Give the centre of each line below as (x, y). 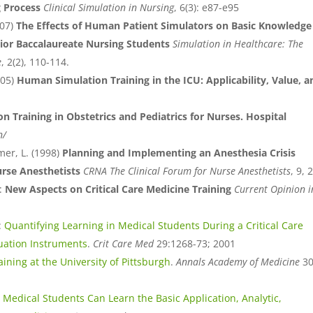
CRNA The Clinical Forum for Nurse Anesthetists (187, 171)
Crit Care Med (124, 244)
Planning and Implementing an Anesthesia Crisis (179, 153)
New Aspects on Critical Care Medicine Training (118, 189)
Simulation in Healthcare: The (238, 44)
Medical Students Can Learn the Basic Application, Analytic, (143, 298)
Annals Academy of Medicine (238, 262)
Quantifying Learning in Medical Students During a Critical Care (154, 226)
